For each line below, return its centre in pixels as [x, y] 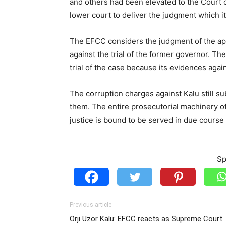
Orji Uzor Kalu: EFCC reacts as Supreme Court [146, 219]
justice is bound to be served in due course [147, 120]
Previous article [91, 205]
